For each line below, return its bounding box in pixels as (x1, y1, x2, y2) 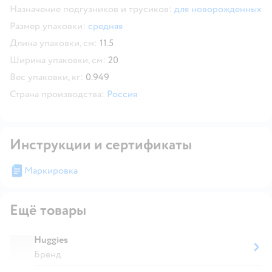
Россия (107, 87, 137, 100)
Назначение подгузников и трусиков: (10, 2, 172, 15)
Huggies (34, 233, 68, 246)
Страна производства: (10, 87, 104, 100)
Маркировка (24, 164, 78, 177)
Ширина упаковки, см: (10, 53, 106, 66)
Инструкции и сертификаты (10, 135, 192, 154)
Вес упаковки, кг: (10, 70, 83, 83)
